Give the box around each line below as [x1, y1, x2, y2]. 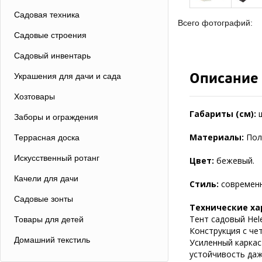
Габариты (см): [189, 108, 258, 119]
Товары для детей [14, 215, 84, 224]
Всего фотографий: [178, 18, 253, 27]
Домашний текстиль [14, 235, 90, 244]
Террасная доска [14, 133, 80, 142]
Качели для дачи [14, 174, 78, 183]
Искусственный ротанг [14, 153, 99, 163]
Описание [189, 70, 258, 88]
